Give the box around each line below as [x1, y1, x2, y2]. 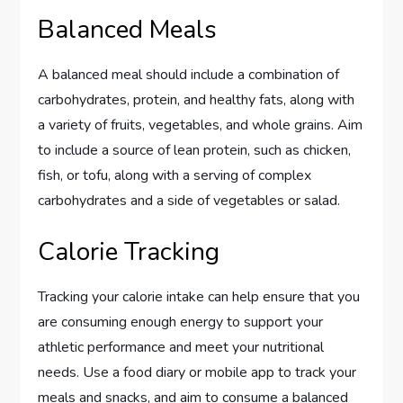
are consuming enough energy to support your [38, 311, 324, 332]
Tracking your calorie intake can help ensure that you [38, 286, 361, 307]
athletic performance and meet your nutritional [38, 336, 325, 357]
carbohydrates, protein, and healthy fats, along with [38, 89, 355, 110]
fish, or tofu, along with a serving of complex [38, 165, 312, 185]
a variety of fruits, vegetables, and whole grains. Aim [38, 114, 363, 135]
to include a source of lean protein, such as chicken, [38, 139, 352, 160]
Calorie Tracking [38, 234, 220, 269]
